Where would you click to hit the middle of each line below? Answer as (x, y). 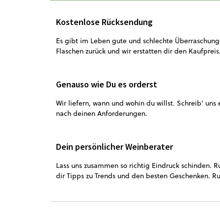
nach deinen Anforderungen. (102, 113)
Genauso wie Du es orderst (107, 84)
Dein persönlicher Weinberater (114, 147)
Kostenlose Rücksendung (104, 22)
